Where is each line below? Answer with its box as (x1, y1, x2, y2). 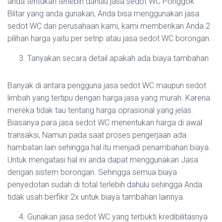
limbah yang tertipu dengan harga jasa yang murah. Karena (7, 93, 210, 103)
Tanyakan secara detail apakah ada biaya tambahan (27, 54, 209, 63)
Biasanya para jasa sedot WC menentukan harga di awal (7, 118, 202, 127)
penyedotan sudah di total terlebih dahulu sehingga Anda (7, 180, 202, 189)
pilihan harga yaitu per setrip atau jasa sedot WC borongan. (7, 34, 211, 43)
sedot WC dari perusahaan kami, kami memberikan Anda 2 (7, 21, 210, 31)
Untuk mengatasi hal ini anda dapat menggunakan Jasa (7, 155, 198, 165)
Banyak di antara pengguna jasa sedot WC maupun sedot (7, 81, 206, 90)
